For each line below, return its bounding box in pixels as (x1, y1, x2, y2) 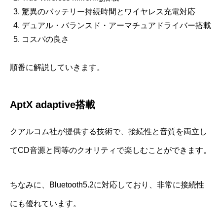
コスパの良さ (22, 35, 69, 44)
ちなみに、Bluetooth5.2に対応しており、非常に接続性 (10, 181, 204, 189)
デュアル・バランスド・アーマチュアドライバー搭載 (22, 21, 211, 30)
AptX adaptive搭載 (10, 99, 95, 110)
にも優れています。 (10, 199, 81, 208)
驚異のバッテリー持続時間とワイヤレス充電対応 (22, 7, 195, 16)
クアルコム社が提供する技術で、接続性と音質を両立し (10, 127, 207, 136)
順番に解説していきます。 (10, 63, 105, 72)
